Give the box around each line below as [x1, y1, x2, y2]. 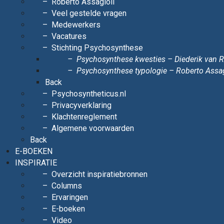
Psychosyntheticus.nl [51, 89, 126, 98]
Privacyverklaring [51, 100, 111, 110]
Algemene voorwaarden [51, 123, 134, 133]
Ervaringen [51, 192, 88, 202]
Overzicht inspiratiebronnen [51, 169, 147, 179]
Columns [51, 181, 82, 190]
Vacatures [51, 31, 86, 41]
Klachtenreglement [51, 112, 117, 121]
